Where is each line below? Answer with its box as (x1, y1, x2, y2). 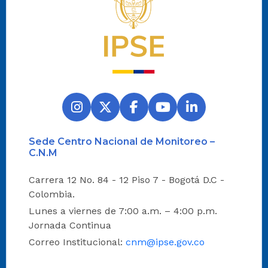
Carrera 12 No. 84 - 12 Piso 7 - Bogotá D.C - (29, 173, 224, 185)
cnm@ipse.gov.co (126, 236, 205, 248)
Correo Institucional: (29, 236, 126, 248)
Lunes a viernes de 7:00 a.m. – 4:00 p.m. (29, 205, 217, 217)
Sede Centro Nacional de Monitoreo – (29, 135, 215, 147)
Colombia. (29, 188, 75, 200)
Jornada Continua (29, 219, 111, 231)
